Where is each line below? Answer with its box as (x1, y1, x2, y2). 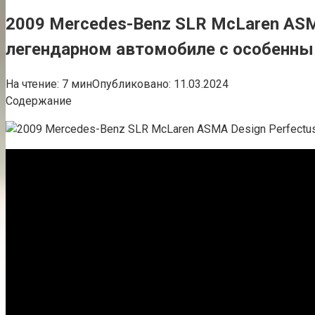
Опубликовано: (92, 77, 171, 91)
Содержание (6, 94, 72, 108)
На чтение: (6, 77, 59, 91)
